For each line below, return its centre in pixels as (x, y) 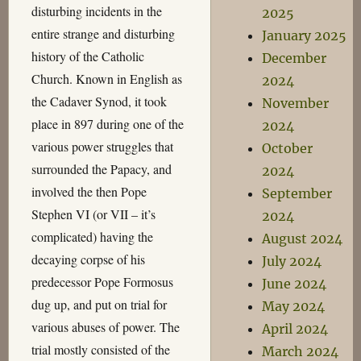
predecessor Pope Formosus (102, 282)
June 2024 (294, 284)
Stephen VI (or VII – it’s (93, 214)
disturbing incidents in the (96, 11)
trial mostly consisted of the (100, 350)
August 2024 (302, 239)
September (297, 193)
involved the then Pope (89, 192)
